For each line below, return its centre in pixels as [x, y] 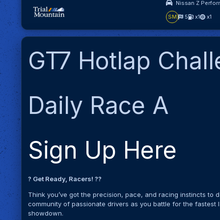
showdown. [46, 213]
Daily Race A [99, 105]
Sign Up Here [103, 150]
